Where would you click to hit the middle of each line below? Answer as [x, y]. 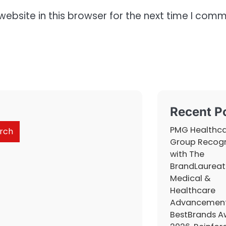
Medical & [190, 178]
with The [187, 154]
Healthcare [193, 190]
